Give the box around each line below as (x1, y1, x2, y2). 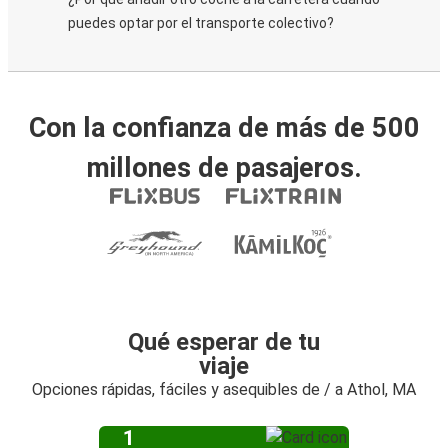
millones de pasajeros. (86, 152, 362, 184)
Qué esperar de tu (128, 328, 320, 356)
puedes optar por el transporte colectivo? (68, 15, 334, 31)
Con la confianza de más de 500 (28, 112, 420, 144)
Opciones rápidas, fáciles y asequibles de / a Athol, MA (32, 380, 416, 399)
